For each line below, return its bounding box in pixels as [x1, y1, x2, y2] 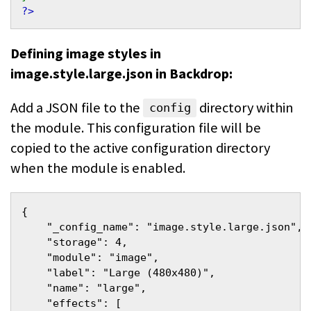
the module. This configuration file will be [10, 118, 261, 137]
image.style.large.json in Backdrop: [10, 64, 233, 83]
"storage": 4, [22, 236, 128, 249]
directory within [196, 98, 294, 117]
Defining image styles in [10, 44, 161, 62]
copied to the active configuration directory [10, 138, 270, 157]
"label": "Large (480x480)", [22, 267, 215, 280]
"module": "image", [22, 251, 159, 264]
